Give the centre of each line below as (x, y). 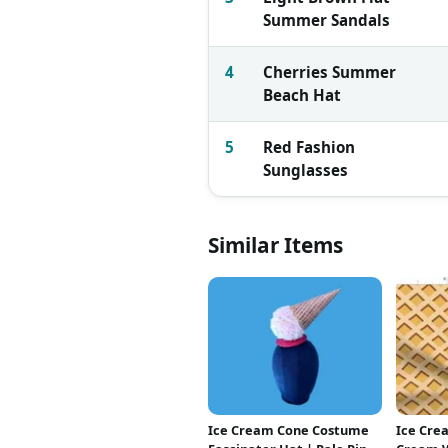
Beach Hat (302, 94)
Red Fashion (309, 146)
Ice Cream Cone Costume (288, 430)
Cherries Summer (329, 71)
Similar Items (275, 244)
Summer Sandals (326, 19)
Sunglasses (305, 169)
